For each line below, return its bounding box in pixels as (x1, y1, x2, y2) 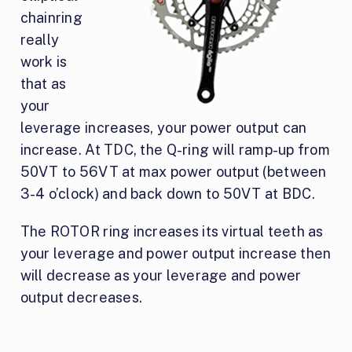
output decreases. (20, 289, 143, 306)
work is (20, 53, 68, 71)
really (20, 31, 60, 49)
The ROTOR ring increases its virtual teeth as (20, 223, 324, 240)
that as (20, 75, 67, 93)
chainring (20, 9, 83, 27)
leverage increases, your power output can (20, 119, 307, 137)
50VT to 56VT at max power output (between (20, 163, 327, 181)
